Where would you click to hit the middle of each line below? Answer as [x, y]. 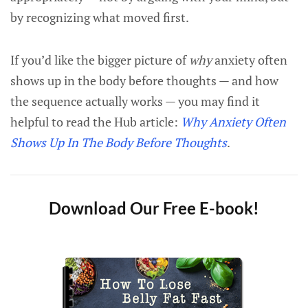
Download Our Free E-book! [154, 208]
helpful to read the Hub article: [96, 122]
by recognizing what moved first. [100, 17]
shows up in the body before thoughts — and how [144, 80]
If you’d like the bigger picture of [100, 60]
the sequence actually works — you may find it [135, 101]
